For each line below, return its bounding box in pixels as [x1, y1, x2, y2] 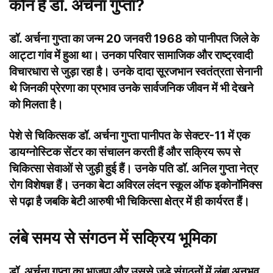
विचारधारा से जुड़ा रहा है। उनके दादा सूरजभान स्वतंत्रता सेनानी [9, 65, 262, 79]
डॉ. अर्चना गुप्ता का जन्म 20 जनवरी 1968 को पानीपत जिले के [9, 32, 259, 46]
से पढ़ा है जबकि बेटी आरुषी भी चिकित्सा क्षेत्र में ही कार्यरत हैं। [9, 194, 250, 208]
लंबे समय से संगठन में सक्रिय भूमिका [9, 228, 216, 248]
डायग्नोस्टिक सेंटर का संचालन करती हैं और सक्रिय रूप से [9, 145, 241, 159]
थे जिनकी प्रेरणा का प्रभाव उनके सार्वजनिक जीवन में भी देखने [9, 81, 253, 95]
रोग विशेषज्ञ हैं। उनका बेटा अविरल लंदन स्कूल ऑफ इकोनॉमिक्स [9, 178, 262, 192]
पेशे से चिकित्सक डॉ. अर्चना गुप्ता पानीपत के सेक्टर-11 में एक [9, 129, 250, 143]
